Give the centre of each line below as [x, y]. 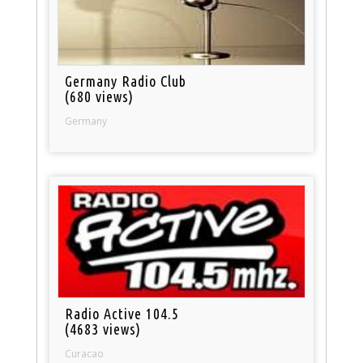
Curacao [85, 353]
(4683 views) [103, 329]
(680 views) [100, 96]
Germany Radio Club [126, 81]
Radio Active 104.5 [122, 313]
